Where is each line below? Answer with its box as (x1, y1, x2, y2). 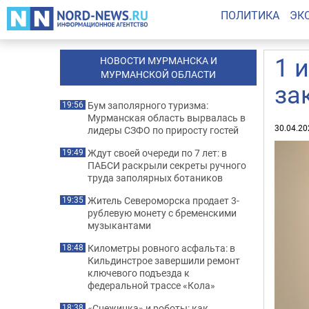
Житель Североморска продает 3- (88, 194, 239, 207)
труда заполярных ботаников (88, 171, 223, 184)
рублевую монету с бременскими (88, 206, 237, 219)
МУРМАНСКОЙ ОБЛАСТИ (101, 68, 216, 81)
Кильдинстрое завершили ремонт (88, 254, 240, 267)
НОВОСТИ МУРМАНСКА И (99, 54, 217, 67)
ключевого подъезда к (88, 266, 190, 279)
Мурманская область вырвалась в (88, 111, 246, 124)
